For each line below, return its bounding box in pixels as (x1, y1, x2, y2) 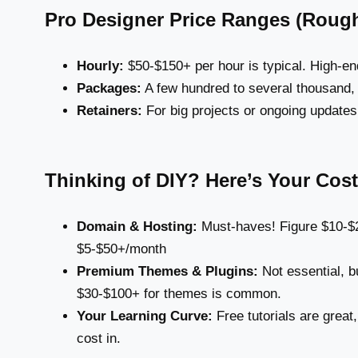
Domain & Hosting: (77, 218, 197, 234)
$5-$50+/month (77, 241, 166, 257)
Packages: (77, 80, 141, 96)
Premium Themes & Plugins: (77, 263, 258, 279)
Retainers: (77, 102, 142, 118)
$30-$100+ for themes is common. (77, 285, 281, 301)
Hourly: (77, 58, 124, 74)
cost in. (77, 330, 121, 346)
